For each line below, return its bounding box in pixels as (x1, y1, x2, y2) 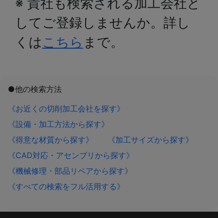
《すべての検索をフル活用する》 (8, 182, 125, 191)
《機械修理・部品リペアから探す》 (8, 166, 132, 176)
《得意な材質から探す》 (8, 135, 93, 145)
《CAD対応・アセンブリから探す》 (8, 150, 134, 160)
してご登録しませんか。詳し (15, 15, 190, 31)
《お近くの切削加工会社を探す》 (8, 104, 125, 113)
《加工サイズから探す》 (108, 135, 193, 145)
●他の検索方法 (8, 84, 62, 94)
